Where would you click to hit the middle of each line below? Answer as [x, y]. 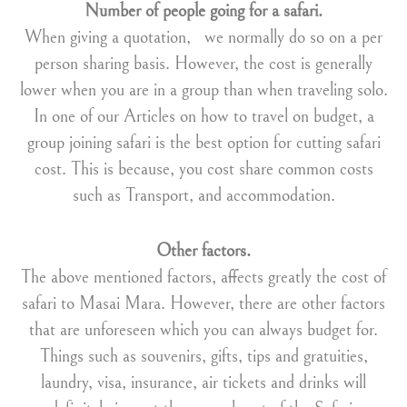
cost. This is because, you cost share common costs [203, 169]
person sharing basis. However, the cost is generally [203, 64]
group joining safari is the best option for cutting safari [203, 143]
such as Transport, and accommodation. [203, 196]
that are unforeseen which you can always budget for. [203, 330]
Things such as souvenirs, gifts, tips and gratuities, [203, 357]
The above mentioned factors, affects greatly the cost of [203, 278]
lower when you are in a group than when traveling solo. [203, 90]
